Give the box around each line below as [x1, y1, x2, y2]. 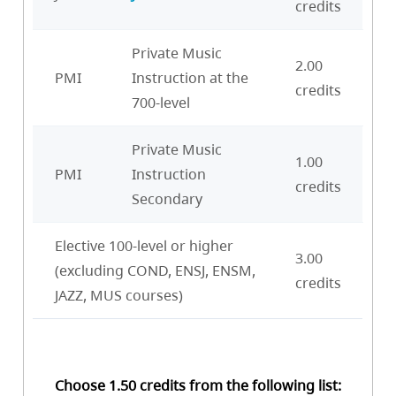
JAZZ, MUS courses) [55, 286, 183, 306]
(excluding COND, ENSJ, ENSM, [55, 261, 255, 281]
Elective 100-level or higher [55, 236, 233, 256]
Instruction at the [132, 68, 248, 88]
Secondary [132, 189, 202, 209]
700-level [132, 93, 190, 113]
